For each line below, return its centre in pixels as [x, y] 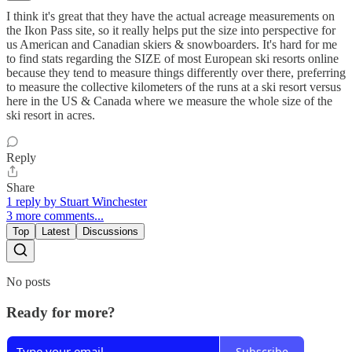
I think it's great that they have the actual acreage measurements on [170, 16]
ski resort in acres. [51, 115]
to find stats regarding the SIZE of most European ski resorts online [172, 58]
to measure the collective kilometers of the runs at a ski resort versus [174, 86]
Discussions [110, 231]
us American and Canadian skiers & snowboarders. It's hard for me [172, 44]
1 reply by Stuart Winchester [77, 201]
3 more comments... [55, 215]
